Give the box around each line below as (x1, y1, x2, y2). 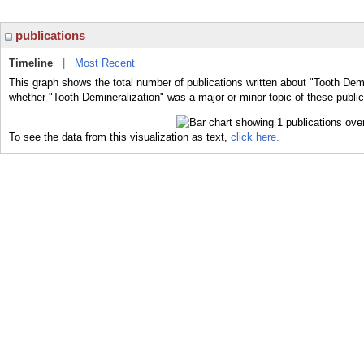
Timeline (9, 57, 53, 69)
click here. (231, 130, 279, 143)
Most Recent (75, 57, 135, 69)
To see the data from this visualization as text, (9, 130, 231, 143)
